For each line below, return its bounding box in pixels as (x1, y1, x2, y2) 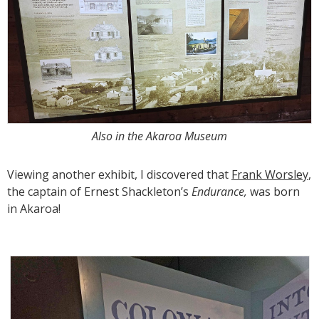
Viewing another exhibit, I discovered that (7, 166, 231, 182)
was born (247, 183, 300, 199)
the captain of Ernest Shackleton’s (7, 183, 192, 199)
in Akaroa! (7, 200, 61, 216)
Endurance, (192, 183, 247, 199)
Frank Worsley (231, 166, 308, 182)
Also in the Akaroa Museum (92, 127, 227, 144)
